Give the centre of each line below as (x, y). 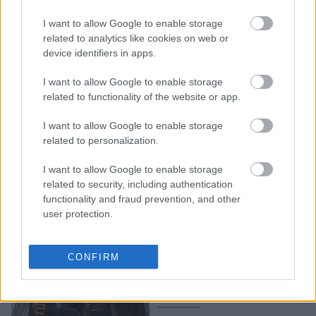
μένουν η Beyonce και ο (226, 256)
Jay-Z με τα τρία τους (219, 273)
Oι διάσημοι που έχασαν (226, 13)
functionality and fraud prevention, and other (142, 199)
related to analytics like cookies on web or (136, 38)
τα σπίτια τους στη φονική (231, 30)
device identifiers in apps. (99, 53)
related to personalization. (101, 140)
